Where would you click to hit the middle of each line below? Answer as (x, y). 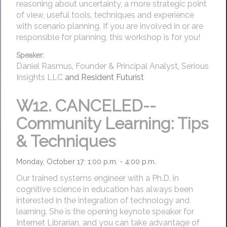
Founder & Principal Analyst (127, 66)
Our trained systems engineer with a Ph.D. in (98, 178)
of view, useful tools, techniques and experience (105, 15)
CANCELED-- (106, 105)
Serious (195, 66)
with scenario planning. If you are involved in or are (110, 26)
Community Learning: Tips (112, 123)
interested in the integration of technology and (103, 201)
